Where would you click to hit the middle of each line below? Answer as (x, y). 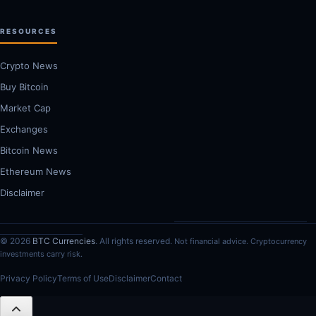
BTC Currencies (64, 241)
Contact (166, 278)
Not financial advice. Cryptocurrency (241, 241)
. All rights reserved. (135, 241)
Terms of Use (83, 278)
